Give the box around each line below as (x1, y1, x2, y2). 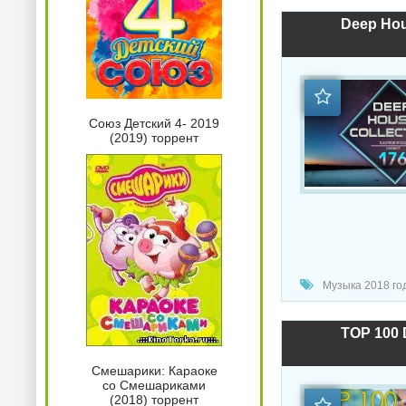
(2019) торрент (110, 130, 198, 146)
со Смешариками (102, 378, 206, 393)
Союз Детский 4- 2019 (89, 116, 219, 131)
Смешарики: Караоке (91, 363, 217, 379)
